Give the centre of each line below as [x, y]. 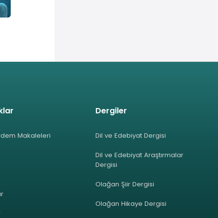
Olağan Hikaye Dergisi [131, 204]
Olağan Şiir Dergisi [125, 184]
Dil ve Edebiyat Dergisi [131, 136]
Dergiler [111, 111]
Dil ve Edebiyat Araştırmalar [140, 155]
